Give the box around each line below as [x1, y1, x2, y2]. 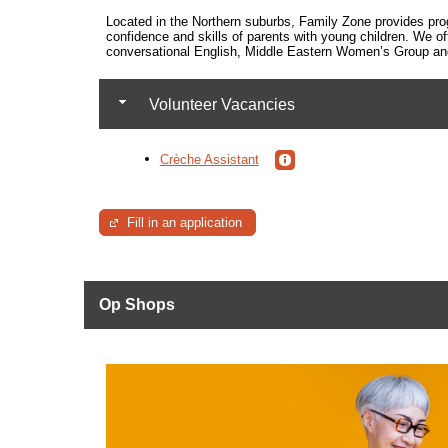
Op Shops [98, 296, 175, 314]
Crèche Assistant [159, 151, 259, 167]
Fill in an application [127, 215, 242, 230]
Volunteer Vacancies [144, 96, 295, 114]
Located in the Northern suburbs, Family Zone [105, 14, 375, 30]
